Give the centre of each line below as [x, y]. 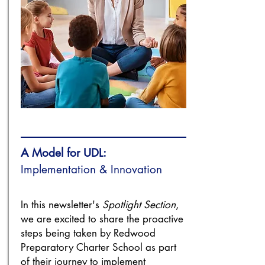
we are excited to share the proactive [102, 219]
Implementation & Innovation [91, 169]
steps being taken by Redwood [88, 233]
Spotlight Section [139, 205]
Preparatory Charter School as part [98, 247]
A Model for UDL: [64, 153]
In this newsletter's [62, 205]
